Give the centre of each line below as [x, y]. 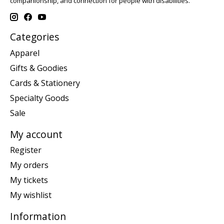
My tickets [29, 180]
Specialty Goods [39, 98]
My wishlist [31, 195]
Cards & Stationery [45, 83]
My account [36, 134]
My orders [29, 165]
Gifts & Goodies [39, 68]
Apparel [25, 53]
